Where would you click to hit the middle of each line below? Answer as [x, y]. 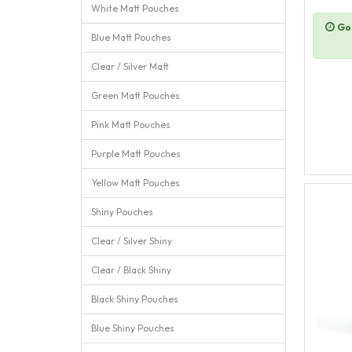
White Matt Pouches [135, 8]
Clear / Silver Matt [130, 66]
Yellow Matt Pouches [136, 183]
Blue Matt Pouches [131, 37]
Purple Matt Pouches [136, 154]
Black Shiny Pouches [135, 299]
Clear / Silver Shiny [132, 241]
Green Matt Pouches [136, 95]
